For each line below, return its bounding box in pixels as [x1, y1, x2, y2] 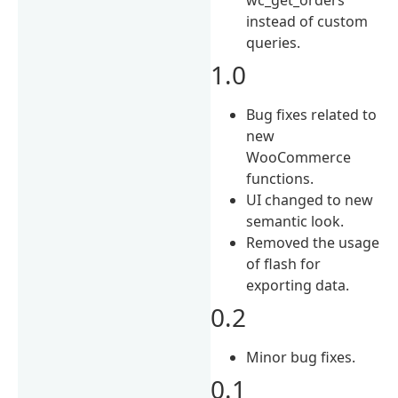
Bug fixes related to [246, 104, 378, 124]
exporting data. [246, 275, 350, 295]
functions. [246, 168, 314, 188]
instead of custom [246, 11, 369, 31]
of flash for [246, 253, 322, 274]
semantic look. [246, 211, 345, 231]
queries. [246, 32, 301, 52]
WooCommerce [246, 147, 352, 167]
